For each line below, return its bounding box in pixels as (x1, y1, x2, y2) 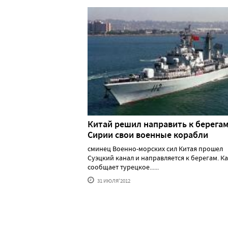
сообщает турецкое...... (88, 162, 159, 172)
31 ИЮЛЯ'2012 (96, 177, 130, 184)
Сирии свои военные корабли (88, 128, 208, 141)
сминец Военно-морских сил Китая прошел (88, 144, 223, 153)
